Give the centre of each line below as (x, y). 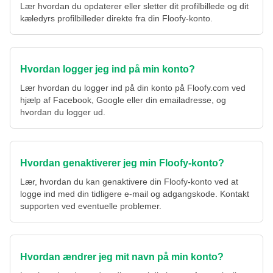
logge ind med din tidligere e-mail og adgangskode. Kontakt (135, 194)
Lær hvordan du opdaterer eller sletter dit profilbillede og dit (134, 6)
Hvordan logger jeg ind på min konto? (108, 69)
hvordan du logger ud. (63, 112)
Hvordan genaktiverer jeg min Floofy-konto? (122, 163)
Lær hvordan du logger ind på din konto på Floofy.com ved (133, 88)
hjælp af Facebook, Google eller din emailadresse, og (123, 100)
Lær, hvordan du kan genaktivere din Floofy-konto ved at (129, 182)
